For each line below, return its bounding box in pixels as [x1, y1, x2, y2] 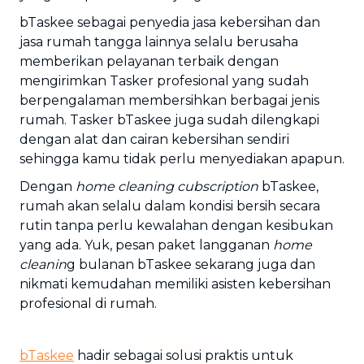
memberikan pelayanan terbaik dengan [19, 54, 279, 69]
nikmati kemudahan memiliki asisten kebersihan [19, 276, 331, 292]
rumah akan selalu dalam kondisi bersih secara [19, 198, 320, 214]
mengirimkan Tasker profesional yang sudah [19, 73, 309, 89]
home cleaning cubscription [76, 179, 262, 194]
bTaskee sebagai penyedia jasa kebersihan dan [19, 15, 320, 30]
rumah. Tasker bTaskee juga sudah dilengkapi [19, 112, 319, 128]
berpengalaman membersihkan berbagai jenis [19, 93, 319, 108]
